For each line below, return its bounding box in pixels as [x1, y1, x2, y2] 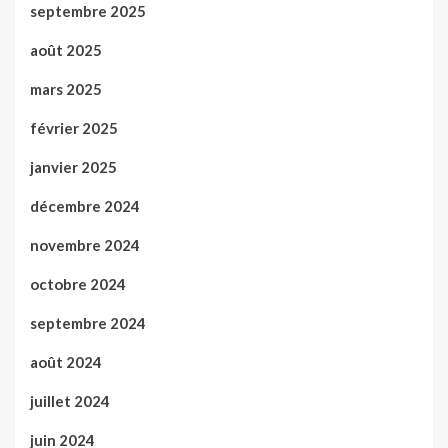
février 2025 [30, 119, 118, 138]
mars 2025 [30, 80, 102, 99]
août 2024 [30, 353, 102, 372]
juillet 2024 [30, 392, 110, 411]
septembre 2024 [30, 314, 146, 333]
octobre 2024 [30, 275, 126, 294]
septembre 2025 [30, 2, 146, 21]
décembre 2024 [30, 197, 140, 216]
